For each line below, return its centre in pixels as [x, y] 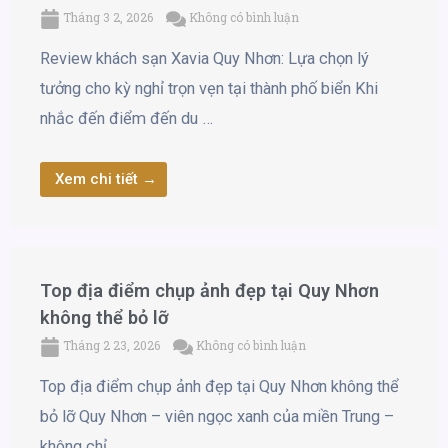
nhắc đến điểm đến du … [126, 118]
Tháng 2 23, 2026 [111, 345]
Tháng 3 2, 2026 [108, 16]
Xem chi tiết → [106, 179]
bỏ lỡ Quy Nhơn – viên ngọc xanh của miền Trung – [217, 417]
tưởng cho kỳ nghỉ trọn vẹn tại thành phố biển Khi [209, 88]
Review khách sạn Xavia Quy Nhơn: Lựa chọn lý [204, 58]
